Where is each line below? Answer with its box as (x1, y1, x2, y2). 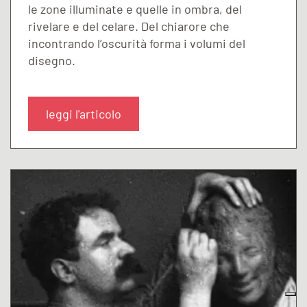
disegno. (28, 52, 75, 68)
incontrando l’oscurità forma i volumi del (28, 35, 245, 51)
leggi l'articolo (46, 106, 121, 121)
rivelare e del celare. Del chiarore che (28, 18, 230, 34)
